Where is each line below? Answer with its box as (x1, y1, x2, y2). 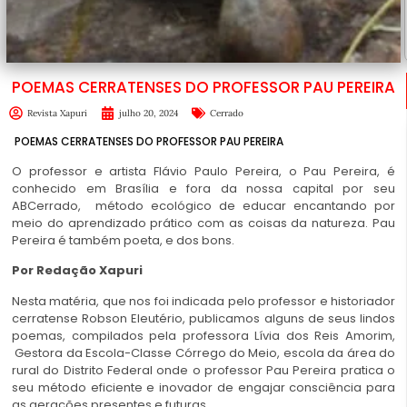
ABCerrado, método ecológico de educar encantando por (12, 196, 395, 214)
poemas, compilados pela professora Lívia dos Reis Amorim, (12, 326, 395, 344)
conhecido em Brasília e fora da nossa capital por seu (12, 179, 395, 197)
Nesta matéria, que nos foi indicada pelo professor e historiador (12, 292, 395, 310)
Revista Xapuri (27, 106, 87, 119)
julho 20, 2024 (119, 106, 178, 119)
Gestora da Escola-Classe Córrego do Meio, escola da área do (12, 343, 395, 362)
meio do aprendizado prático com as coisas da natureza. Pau (12, 213, 395, 232)
